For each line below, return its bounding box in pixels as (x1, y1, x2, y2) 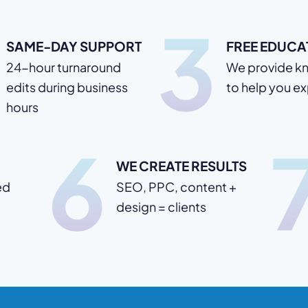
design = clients (116, 199, 206, 214)
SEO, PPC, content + (116, 179, 236, 195)
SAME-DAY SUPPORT (6, 38, 142, 54)
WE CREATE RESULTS (116, 157, 247, 174)
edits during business (6, 79, 128, 95)
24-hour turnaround (6, 59, 121, 75)
